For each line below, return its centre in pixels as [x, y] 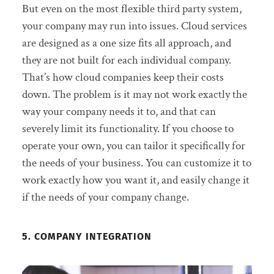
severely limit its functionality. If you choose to [128, 128]
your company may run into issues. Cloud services [134, 26]
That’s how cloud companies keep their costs [123, 77]
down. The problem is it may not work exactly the [134, 94]
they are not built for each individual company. [126, 60]
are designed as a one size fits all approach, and [126, 43]
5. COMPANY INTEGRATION [87, 236]
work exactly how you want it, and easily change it [135, 180]
